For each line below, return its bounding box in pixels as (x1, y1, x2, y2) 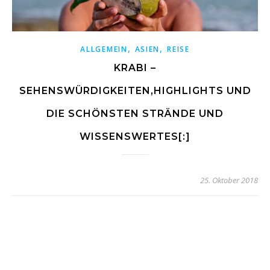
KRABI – (114, 62, 156, 74)
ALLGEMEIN (80, 44, 128, 55)
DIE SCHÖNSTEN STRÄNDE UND (46, 108, 224, 120)
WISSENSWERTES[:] (80, 131, 190, 143)
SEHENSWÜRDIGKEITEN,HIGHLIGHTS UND (19, 85, 251, 97)
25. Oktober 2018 (200, 175, 258, 186)
